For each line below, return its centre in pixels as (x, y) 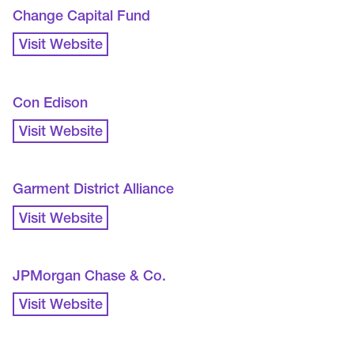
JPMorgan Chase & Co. (90, 278)
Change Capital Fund (82, 18)
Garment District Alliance (94, 191)
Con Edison (51, 104)
